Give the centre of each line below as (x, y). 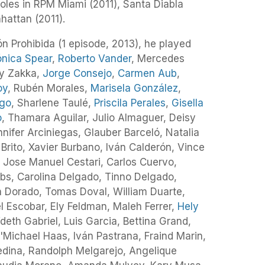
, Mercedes (158, 59)
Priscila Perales (130, 103)
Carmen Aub (147, 74)
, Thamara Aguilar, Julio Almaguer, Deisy (99, 118)
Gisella (188, 103)
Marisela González (134, 88)
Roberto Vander (95, 59)
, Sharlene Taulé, (53, 103)
